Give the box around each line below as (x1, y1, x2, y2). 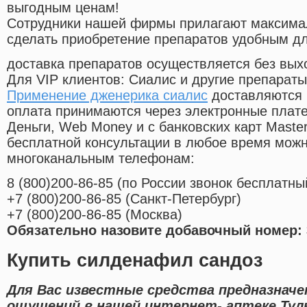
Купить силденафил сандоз (7, 249, 262, 271)
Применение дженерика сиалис (7, 88, 208, 103)
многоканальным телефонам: (7, 151, 195, 167)
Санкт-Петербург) (130, 191, 241, 207)
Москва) (130, 207, 182, 223)
